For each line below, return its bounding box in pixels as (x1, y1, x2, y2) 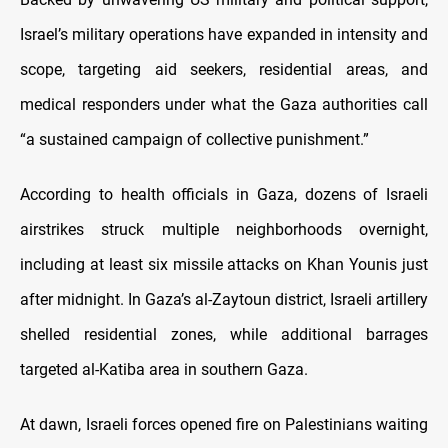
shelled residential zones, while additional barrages (20, 324, 428, 344)
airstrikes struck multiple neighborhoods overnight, (20, 219, 428, 239)
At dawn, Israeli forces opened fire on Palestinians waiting (20, 414, 428, 434)
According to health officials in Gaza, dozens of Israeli (20, 184, 428, 204)
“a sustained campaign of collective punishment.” (20, 129, 369, 149)
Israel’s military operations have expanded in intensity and (20, 24, 428, 44)
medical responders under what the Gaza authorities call (20, 94, 428, 114)
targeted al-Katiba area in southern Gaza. (20, 359, 308, 379)
